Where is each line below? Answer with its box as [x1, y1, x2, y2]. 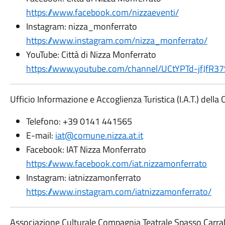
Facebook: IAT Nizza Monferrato [26, 143, 146, 156]
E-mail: [26, 129, 55, 142]
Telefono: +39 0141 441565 [26, 115, 132, 128]
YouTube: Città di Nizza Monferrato [26, 48, 156, 61]
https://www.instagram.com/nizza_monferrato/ [26, 34, 207, 47]
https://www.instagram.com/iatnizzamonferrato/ [26, 185, 211, 198]
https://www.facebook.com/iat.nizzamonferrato [26, 157, 207, 170]
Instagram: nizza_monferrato [26, 20, 137, 33]
